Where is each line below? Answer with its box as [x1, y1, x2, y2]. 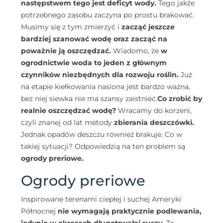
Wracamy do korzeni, [116, 106, 192, 115]
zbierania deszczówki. [114, 117, 194, 127]
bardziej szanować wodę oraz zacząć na [21, 34, 167, 43]
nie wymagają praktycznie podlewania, [58, 206, 202, 216]
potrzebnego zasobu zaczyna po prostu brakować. [21, 10, 194, 19]
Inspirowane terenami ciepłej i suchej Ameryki [21, 194, 181, 204]
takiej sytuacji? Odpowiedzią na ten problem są [21, 141, 185, 151]
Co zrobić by [157, 94, 202, 103]
